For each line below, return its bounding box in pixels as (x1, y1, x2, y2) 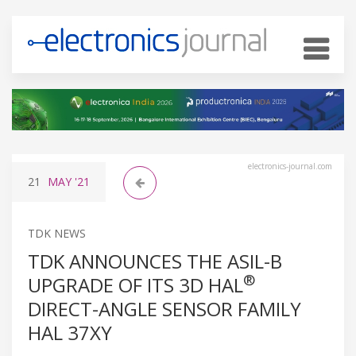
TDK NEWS (28, 225, 86, 241)
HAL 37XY (28, 319, 112, 346)
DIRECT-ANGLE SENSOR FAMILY (28, 295, 301, 322)
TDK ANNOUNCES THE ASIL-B (28, 247, 282, 274)
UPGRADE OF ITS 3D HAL (28, 271, 243, 298)
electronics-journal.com (248, 160, 332, 172)
